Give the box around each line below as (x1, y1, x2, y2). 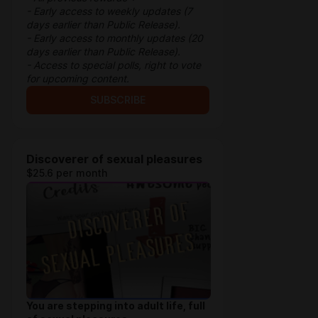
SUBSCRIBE (90, 94, 146, 106)
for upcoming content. (26, 73, 135, 84)
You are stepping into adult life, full (26, 300, 205, 312)
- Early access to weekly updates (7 (26, 6, 192, 17)
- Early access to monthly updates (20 (26, 33, 203, 44)
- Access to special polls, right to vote (26, 60, 201, 71)
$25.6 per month (26, 168, 107, 179)
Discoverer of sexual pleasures (26, 153, 202, 166)
